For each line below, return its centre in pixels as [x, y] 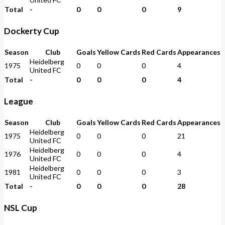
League [19, 101]
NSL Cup [21, 208]
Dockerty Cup [32, 31]
